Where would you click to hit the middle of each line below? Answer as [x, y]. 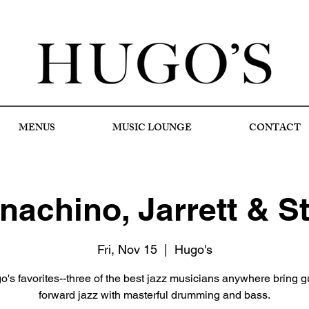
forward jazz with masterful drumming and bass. [154, 295]
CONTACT [275, 129]
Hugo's [193, 250]
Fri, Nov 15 [127, 250]
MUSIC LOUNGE [152, 129]
